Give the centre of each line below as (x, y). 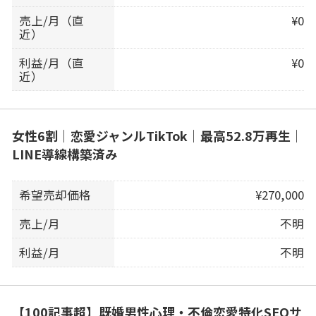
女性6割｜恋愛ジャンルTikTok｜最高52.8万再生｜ (157, 136)
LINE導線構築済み (65, 154)
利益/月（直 (52, 62)
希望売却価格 (55, 195)
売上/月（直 (52, 21)
